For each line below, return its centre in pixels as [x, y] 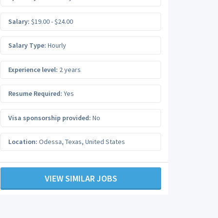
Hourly [56, 45]
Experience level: [33, 69]
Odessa [50, 142]
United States [105, 142]
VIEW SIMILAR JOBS [81, 178]
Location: [23, 142]
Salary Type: [27, 45]
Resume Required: [35, 93]
